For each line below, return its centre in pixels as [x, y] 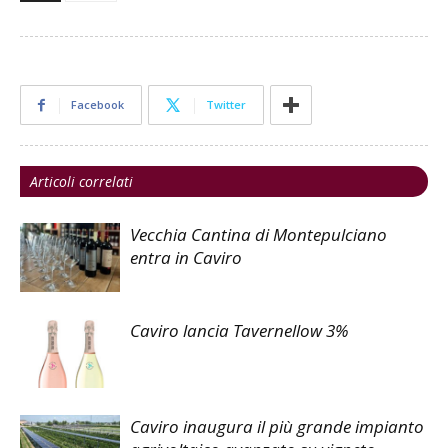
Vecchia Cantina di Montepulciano [258, 234]
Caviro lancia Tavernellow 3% [239, 330]
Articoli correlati [81, 181]
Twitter [226, 104]
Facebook [97, 104]
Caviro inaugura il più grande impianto [277, 426]
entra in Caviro [186, 257]
